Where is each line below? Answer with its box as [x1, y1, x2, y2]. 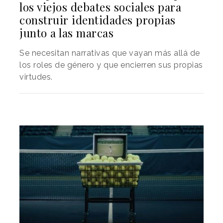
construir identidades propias [19, 12, 176, 27]
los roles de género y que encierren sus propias [19, 60, 203, 70]
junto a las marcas [19, 25, 113, 40]
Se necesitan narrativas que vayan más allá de [19, 48, 200, 58]
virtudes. [19, 72, 53, 82]
